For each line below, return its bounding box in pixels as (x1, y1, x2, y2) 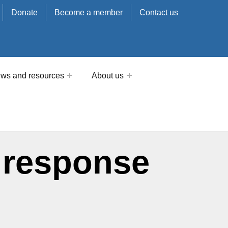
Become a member (54, 8, 123, 17)
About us (92, 71, 124, 80)
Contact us (139, 8, 178, 17)
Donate (11, 8, 38, 17)
